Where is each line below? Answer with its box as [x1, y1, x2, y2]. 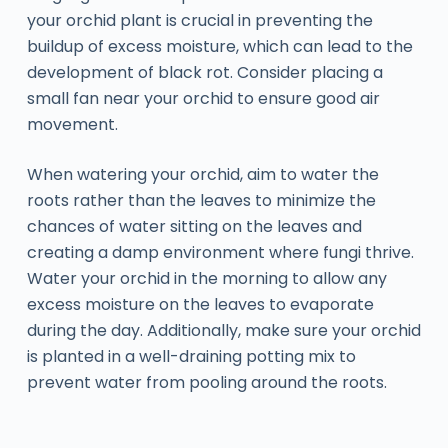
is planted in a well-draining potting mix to [26, 344, 356, 368]
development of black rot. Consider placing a [26, 60, 383, 84]
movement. [26, 112, 118, 136]
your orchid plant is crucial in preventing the [26, 8, 373, 32]
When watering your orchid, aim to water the [26, 162, 379, 186]
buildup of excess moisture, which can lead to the [26, 34, 413, 58]
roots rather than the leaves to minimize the [26, 188, 376, 212]
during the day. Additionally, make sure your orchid [26, 318, 421, 342]
